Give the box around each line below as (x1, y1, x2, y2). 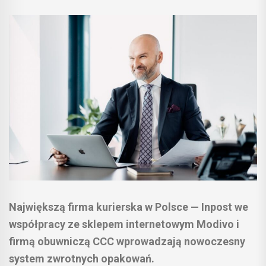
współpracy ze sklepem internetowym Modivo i (9, 217, 239, 230)
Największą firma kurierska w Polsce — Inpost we (9, 200, 248, 213)
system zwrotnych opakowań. (9, 252, 154, 265)
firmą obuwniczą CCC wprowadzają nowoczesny (9, 235, 245, 248)
